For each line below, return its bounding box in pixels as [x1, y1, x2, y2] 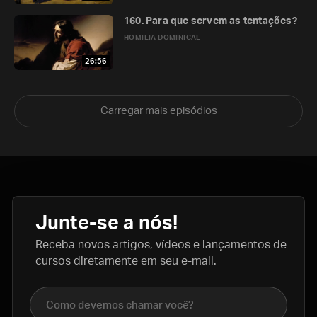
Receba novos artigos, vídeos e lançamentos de [35, 239, 287, 250]
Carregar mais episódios [100, 105, 217, 116]
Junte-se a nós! [35, 214, 178, 233]
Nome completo [29, 289, 115, 300]
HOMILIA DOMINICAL [124, 34, 201, 41]
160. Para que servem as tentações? [124, 16, 297, 26]
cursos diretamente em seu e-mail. [35, 255, 217, 267]
